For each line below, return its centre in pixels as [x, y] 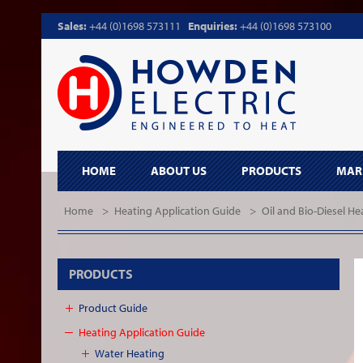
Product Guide [113, 308]
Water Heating [130, 353]
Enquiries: [214, 26]
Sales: [73, 26]
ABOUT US [179, 171]
